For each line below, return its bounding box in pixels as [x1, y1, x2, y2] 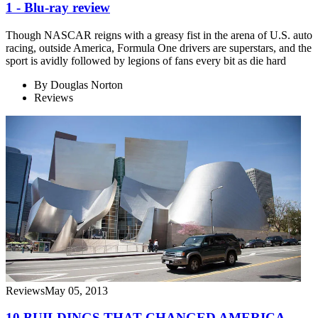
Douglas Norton [50, 78, 123, 91]
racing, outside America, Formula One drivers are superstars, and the [6, 41, 312, 54]
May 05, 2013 [45, 284, 108, 297]
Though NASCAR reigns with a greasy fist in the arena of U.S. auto [6, 28, 312, 41]
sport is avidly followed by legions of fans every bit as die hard [6, 54, 286, 67]
